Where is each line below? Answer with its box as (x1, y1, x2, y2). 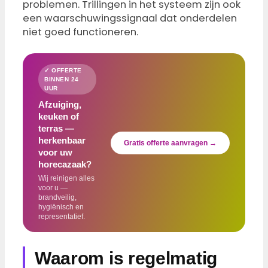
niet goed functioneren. (23, 25, 138, 39)
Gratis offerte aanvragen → (124, 138, 217, 147)
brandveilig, (38, 193, 77, 202)
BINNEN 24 (44, 76, 79, 83)
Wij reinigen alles (38, 174, 95, 183)
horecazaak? (38, 159, 92, 170)
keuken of (38, 111, 79, 122)
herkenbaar (38, 135, 86, 146)
